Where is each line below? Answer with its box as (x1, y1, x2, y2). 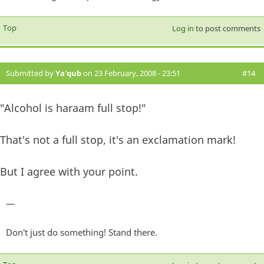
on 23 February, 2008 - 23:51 (81, 67, 180, 78)
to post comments (193, 22, 260, 34)
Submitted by (6, 67, 55, 78)
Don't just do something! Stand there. (6, 226, 157, 239)
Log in (171, 22, 194, 34)
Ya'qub (55, 67, 81, 78)
